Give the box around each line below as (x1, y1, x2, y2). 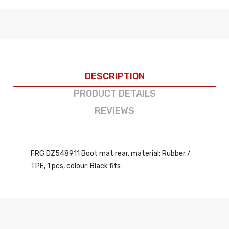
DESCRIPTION (84, 70, 145, 82)
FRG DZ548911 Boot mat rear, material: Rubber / (31, 149, 191, 158)
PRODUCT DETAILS (73, 87, 156, 99)
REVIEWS (95, 105, 134, 117)
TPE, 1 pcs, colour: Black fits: (31, 161, 122, 170)
